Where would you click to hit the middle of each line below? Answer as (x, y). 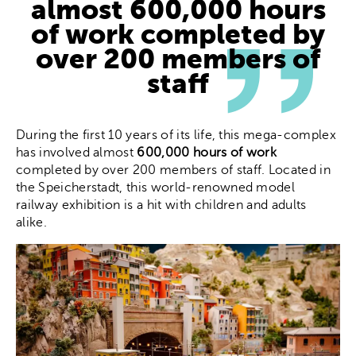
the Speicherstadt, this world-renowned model (156, 187)
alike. (33, 222)
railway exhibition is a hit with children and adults (161, 205)
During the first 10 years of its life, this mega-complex (176, 135)
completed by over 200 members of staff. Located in (174, 170)
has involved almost (75, 152)
